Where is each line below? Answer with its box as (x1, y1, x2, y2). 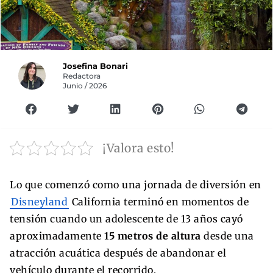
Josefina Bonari (63, 61, 129, 71)
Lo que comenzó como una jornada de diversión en (10, 178, 261, 191)
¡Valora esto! (102, 140, 175, 155)
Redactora (63, 71, 101, 80)
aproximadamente (10, 229, 104, 242)
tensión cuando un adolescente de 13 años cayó (10, 212, 243, 225)
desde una (200, 229, 254, 242)
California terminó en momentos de (69, 195, 249, 208)
